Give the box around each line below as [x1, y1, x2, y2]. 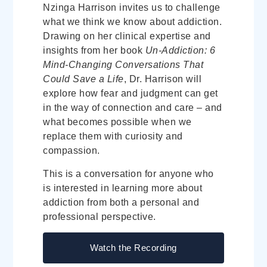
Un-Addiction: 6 [145, 45, 216, 56]
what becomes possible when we [43, 117, 192, 128]
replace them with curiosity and [43, 131, 183, 142]
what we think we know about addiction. [43, 17, 222, 27]
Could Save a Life [43, 74, 124, 85]
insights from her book [43, 45, 145, 56]
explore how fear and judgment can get [43, 88, 218, 99]
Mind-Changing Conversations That [43, 60, 204, 70]
